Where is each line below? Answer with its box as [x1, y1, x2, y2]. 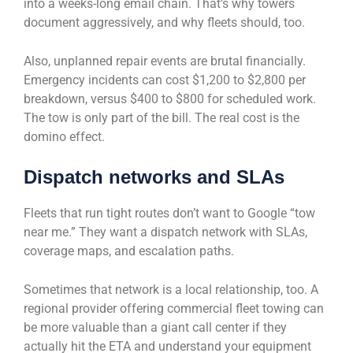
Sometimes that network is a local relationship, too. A [24, 282, 318, 298]
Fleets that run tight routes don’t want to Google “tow [24, 206, 315, 221]
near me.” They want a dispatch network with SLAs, [24, 225, 307, 240]
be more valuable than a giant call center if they [24, 320, 287, 336]
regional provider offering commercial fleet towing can [24, 301, 324, 317]
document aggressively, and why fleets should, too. [24, 15, 305, 31]
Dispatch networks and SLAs [24, 166, 284, 188]
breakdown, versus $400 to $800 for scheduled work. [24, 91, 316, 107]
